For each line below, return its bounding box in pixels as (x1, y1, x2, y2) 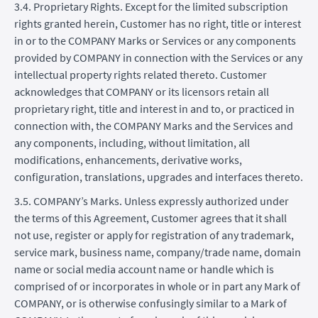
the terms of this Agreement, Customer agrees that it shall (14, 210, 287, 225)
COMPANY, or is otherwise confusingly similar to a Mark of (14, 295, 287, 310)
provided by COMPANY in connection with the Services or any (14, 50, 302, 65)
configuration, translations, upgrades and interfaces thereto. (14, 169, 303, 184)
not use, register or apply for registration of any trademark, (14, 227, 294, 242)
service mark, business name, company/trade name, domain (14, 244, 301, 259)
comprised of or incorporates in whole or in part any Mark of (14, 278, 300, 293)
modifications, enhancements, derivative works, (14, 152, 242, 167)
